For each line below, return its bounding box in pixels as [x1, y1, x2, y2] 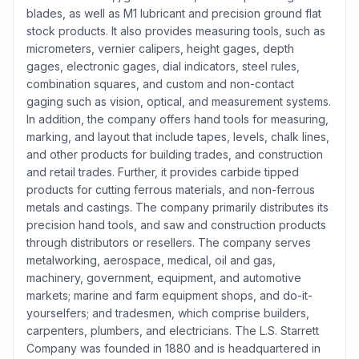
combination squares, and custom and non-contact [26, 76, 294, 91]
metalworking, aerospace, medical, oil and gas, [26, 252, 276, 267]
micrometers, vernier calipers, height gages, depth [26, 41, 294, 55]
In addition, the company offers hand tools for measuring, [26, 111, 329, 126]
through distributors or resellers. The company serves [26, 235, 311, 249]
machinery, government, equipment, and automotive [26, 270, 301, 284]
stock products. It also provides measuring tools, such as [26, 23, 325, 38]
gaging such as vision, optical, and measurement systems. [26, 94, 331, 108]
